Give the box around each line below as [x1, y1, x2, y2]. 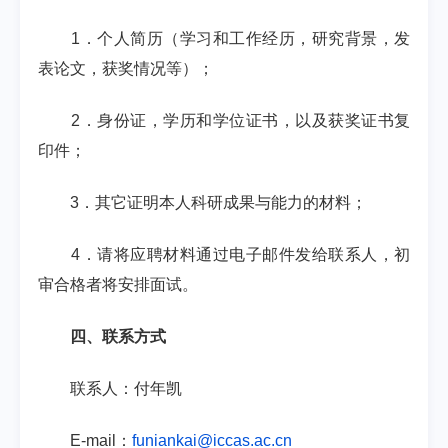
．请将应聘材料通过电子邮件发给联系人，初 [80, 246, 410, 263]
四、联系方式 [70, 328, 166, 345]
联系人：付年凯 [70, 380, 182, 397]
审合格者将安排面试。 [38, 276, 198, 293]
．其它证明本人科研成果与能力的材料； [79, 194, 367, 211]
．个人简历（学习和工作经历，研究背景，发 [80, 30, 410, 47]
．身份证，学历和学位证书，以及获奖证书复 [80, 112, 410, 129]
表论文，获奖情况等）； [38, 60, 214, 77]
